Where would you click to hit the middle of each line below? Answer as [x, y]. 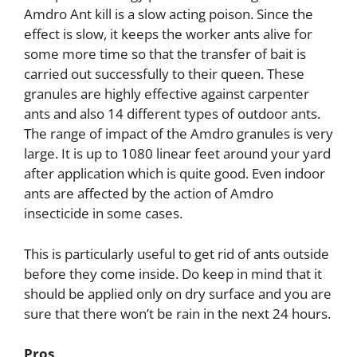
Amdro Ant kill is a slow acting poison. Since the [169, 14]
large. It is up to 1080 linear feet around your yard [177, 154]
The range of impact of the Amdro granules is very [178, 134]
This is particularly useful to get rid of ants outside [177, 253]
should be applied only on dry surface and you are [178, 293]
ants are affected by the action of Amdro [149, 194]
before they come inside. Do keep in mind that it [173, 273]
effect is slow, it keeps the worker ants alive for [168, 34]
